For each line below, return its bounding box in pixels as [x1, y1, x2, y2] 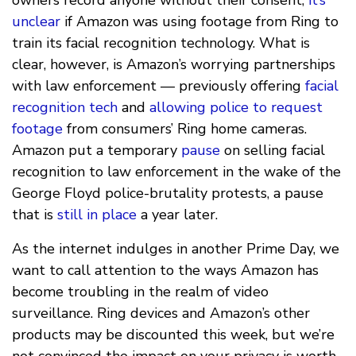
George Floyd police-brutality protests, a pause [12, 183, 323, 203]
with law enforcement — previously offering [12, 75, 305, 95]
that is [12, 204, 57, 224]
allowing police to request [149, 97, 323, 117]
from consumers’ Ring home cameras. [63, 118, 307, 138]
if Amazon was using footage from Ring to [60, 11, 339, 31]
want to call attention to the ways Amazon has [12, 260, 319, 280]
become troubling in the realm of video [12, 281, 269, 301]
